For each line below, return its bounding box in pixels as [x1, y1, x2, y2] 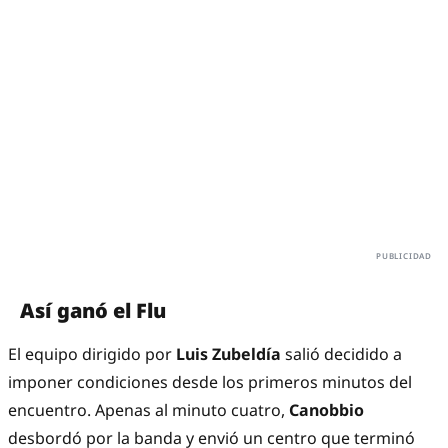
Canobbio [289, 399, 364, 422]
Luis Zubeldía [176, 343, 285, 366]
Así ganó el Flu [20, 297, 166, 325]
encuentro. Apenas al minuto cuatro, [8, 399, 289, 422]
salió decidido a [285, 343, 402, 366]
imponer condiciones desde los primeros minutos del [8, 371, 412, 394]
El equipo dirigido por [8, 343, 176, 366]
